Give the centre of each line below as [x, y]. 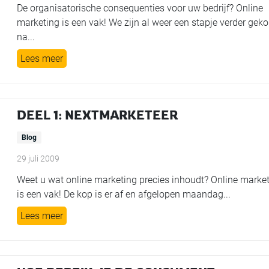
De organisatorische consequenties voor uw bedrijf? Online [140, 8]
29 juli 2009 [38, 159]
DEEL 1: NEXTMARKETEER [98, 115]
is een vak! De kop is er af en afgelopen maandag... [124, 194]
